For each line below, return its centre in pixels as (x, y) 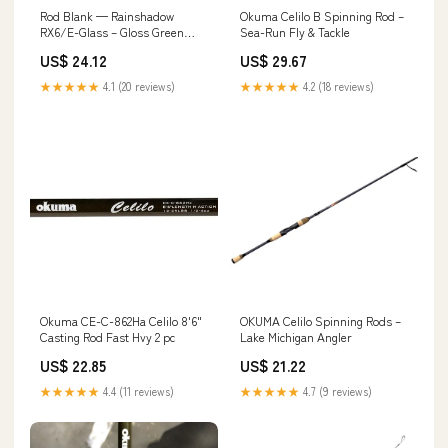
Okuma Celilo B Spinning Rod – (322, 15)
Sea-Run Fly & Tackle (295, 31)
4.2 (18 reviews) (337, 85)
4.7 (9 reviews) (336, 390)
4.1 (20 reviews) (137, 85)
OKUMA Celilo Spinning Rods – (320, 320)
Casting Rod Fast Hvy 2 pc (107, 336)
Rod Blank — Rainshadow (107, 15)
